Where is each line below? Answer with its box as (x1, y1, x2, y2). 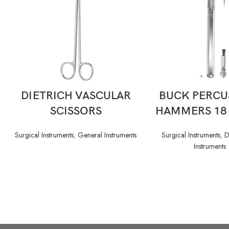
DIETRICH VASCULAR (20, 88, 131, 103)
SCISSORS (50, 104, 102, 118)
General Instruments (78, 129, 136, 140)
